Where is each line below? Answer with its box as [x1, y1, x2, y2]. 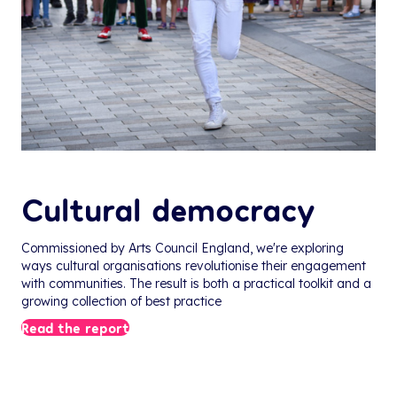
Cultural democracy [21, 189, 315, 229]
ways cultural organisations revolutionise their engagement [21, 258, 366, 275]
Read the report [21, 319, 129, 337]
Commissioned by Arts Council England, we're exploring [21, 240, 344, 257]
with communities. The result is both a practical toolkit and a [21, 276, 371, 292]
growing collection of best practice [21, 293, 222, 310]
